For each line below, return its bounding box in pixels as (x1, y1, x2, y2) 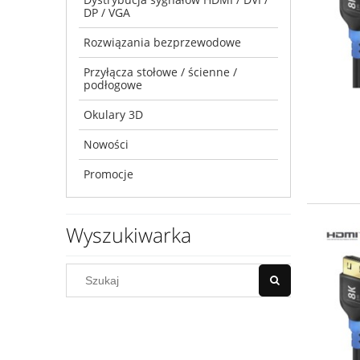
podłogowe (84, 76, 142, 92)
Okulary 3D (84, 106, 143, 122)
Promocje (84, 166, 133, 182)
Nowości (84, 136, 129, 152)
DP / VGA (84, 4, 130, 20)
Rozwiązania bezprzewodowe (84, 34, 241, 50)
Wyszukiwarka (66, 220, 191, 248)
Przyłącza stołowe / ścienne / (84, 63, 237, 80)
